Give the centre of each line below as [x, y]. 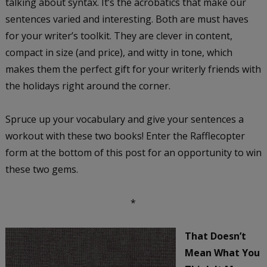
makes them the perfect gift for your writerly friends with [133, 69]
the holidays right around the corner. [88, 86]
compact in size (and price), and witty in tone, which [119, 52]
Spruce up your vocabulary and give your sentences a [124, 119]
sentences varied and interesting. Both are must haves [127, 19]
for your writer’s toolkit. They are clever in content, [119, 35]
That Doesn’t [215, 236]
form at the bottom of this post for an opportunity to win [133, 152]
